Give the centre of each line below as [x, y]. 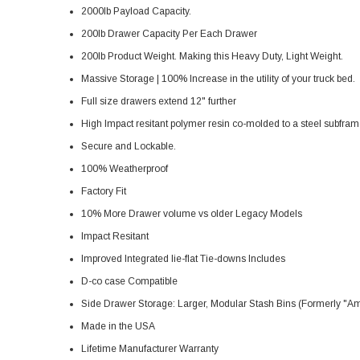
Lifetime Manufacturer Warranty [149, 349]
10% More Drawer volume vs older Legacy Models [191, 214]
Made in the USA [118, 326]
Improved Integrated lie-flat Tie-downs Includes [183, 259]
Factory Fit [103, 191]
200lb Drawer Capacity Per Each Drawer [169, 34]
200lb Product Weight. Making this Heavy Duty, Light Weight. [213, 56]
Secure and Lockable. [129, 146]
